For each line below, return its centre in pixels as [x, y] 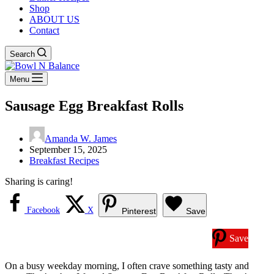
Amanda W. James [81, 138]
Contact [44, 30]
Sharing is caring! [39, 181]
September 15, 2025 [68, 149]
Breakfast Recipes [64, 160]
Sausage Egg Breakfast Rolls [94, 106]
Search [22, 54]
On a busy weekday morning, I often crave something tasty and [127, 265]
